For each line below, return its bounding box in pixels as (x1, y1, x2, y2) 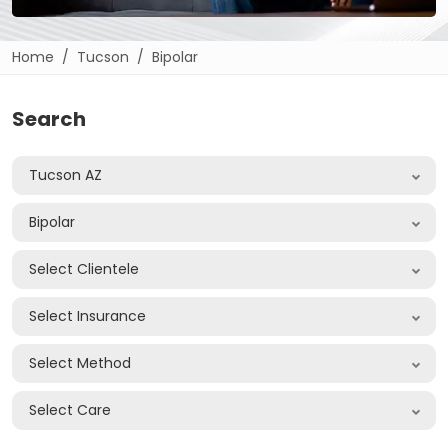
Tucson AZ (29, 165, 102, 186)
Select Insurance (29, 306, 146, 327)
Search (12, 105, 86, 134)
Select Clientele (29, 259, 139, 280)
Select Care (29, 400, 111, 421)
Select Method (29, 353, 131, 374)
